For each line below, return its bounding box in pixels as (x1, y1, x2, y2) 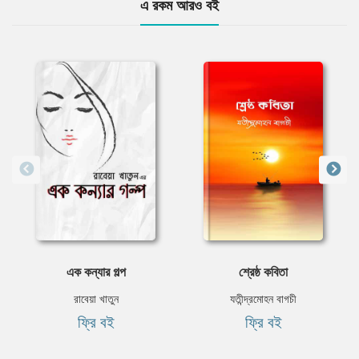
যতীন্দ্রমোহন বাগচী (230, 291, 296, 307)
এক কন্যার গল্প (66, 263, 126, 281)
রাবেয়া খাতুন (73, 291, 119, 307)
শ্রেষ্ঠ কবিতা (239, 263, 288, 281)
